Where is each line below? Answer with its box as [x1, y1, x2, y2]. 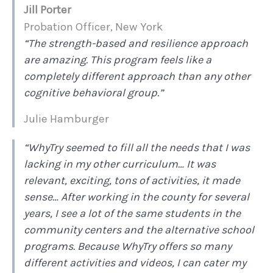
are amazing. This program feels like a [24, 53, 211, 67]
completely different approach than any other [24, 69, 250, 83]
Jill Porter [24, 3, 71, 17]
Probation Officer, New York [24, 20, 163, 34]
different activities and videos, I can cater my [24, 256, 246, 270]
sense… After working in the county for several [24, 190, 249, 204]
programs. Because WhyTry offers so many [24, 239, 232, 253]
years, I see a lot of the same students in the [24, 207, 241, 221]
